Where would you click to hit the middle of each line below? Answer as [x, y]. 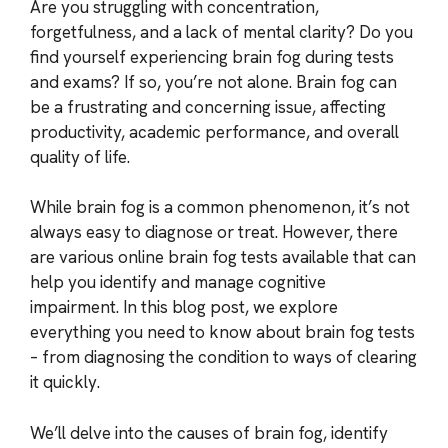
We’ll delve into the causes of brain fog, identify [209, 432]
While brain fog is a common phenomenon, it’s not [220, 207]
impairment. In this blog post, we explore [184, 307]
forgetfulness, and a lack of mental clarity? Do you [221, 31]
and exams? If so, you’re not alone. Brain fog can [213, 81]
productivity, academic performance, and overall [214, 131]
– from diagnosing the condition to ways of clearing [223, 357]
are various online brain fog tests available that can [223, 257]
